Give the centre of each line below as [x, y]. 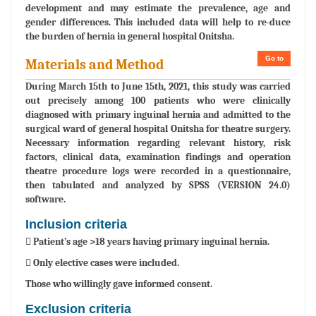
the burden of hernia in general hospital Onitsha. [130, 36]
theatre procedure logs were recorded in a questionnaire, [158, 171]
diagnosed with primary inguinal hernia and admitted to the [158, 114]
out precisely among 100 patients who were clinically [158, 100]
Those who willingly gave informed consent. [119, 284]
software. [45, 199]
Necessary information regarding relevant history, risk [158, 142]
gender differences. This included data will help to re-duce [158, 22]
